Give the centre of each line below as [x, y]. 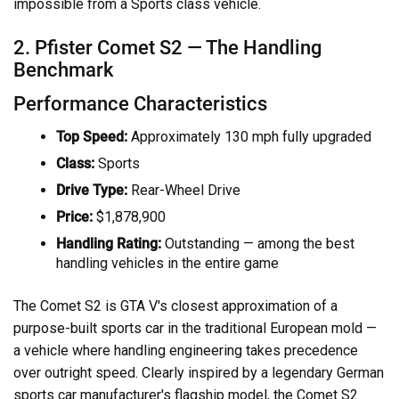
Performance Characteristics [140, 104]
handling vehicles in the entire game [167, 263]
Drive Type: [92, 190]
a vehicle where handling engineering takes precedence [186, 350]
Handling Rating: [109, 243]
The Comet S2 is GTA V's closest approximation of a [175, 305]
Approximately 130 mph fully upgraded [249, 136]
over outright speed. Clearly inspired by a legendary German [199, 372]
